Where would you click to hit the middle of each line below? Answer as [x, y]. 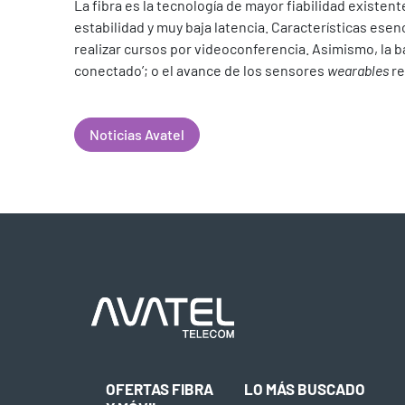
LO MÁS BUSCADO [304, 389]
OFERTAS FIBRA [160, 389]
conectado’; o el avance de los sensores [201, 70]
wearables [358, 70]
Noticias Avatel [137, 134]
